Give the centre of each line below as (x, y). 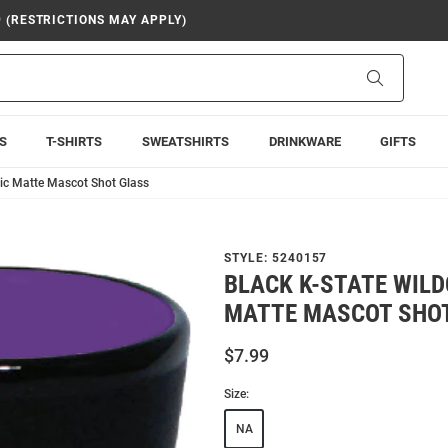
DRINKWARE (304, 141)
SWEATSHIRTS (185, 141)
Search (403, 77)
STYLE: (248, 258)
